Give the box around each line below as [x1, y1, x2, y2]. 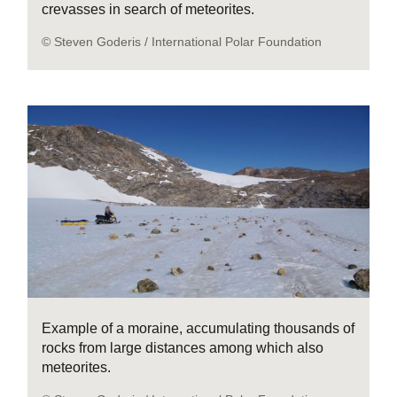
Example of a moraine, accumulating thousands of [42, 320, 355, 336]
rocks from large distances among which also [42, 339, 324, 355]
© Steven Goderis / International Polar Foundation [42, 34, 323, 49]
